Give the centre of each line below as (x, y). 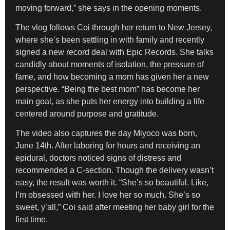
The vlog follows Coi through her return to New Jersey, (114, 27)
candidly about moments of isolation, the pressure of (110, 64)
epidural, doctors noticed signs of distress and (98, 158)
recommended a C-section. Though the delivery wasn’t (114, 170)
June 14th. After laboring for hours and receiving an (108, 146)
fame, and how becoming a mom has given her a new (112, 76)
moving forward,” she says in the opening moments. (109, 8)
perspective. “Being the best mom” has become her (108, 89)
